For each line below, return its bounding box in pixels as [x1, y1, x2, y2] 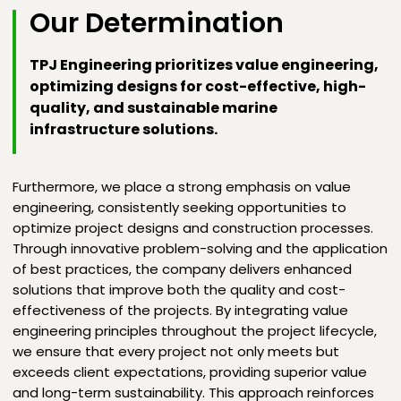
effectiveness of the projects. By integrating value [13, 301, 348, 320]
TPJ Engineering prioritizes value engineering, [30, 55, 379, 75]
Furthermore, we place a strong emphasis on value [13, 177, 351, 196]
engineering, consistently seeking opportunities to [13, 198, 346, 217]
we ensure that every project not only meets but [13, 342, 339, 361]
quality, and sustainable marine [30, 98, 277, 118]
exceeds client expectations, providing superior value [13, 363, 367, 381]
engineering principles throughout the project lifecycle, [13, 321, 377, 340]
